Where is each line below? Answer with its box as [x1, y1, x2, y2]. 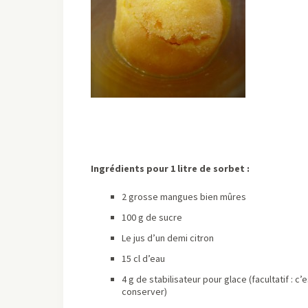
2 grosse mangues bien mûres [122, 190, 246, 203]
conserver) [122, 285, 167, 298]
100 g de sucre [122, 210, 182, 223]
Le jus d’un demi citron [122, 231, 214, 244]
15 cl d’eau [122, 252, 165, 265]
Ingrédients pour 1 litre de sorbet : [91, 162, 250, 175]
